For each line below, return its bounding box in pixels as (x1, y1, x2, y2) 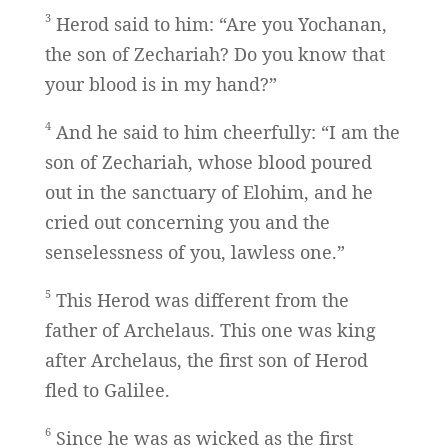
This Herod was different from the (50, 288, 349, 313)
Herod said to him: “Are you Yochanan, (50, 12, 387, 37)
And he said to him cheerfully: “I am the (50, 120, 400, 145)
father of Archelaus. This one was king (44, 318, 376, 343)
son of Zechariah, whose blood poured (44, 150, 372, 175)
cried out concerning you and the (44, 210, 330, 235)
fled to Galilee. (44, 378, 170, 403)
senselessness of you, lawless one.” (44, 240, 345, 265)
